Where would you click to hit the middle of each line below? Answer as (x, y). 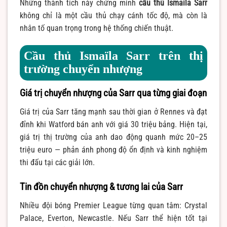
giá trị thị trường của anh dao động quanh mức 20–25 (113, 137)
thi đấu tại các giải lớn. (57, 162)
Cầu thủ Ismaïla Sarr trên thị (113, 55)
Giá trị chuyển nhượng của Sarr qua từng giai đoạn (113, 93)
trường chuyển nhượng (83, 69)
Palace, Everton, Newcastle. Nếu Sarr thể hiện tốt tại (113, 218)
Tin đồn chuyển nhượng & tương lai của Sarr (101, 186)
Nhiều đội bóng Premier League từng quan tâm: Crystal (113, 206)
